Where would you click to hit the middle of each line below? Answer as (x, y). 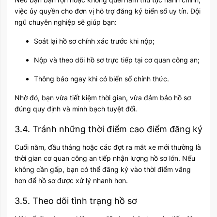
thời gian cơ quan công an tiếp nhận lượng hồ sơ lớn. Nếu (105, 158)
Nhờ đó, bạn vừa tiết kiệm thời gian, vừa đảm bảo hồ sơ (103, 97)
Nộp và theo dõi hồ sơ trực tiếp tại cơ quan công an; (117, 60)
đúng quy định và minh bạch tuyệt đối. (76, 108)
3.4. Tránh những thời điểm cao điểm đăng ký (108, 129)
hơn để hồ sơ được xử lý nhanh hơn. (71, 180)
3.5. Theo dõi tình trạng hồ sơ (76, 201)
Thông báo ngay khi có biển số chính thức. (101, 78)
